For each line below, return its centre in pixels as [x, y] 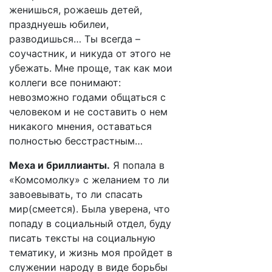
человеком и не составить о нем [88, 112]
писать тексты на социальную [82, 238]
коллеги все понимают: [65, 83]
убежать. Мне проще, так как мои [91, 68]
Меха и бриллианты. [59, 165]
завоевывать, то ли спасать [76, 194]
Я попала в [137, 165]
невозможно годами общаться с [87, 97]
